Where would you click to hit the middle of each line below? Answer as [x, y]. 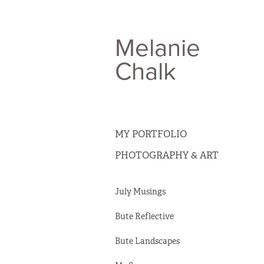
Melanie [157, 47]
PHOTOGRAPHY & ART [166, 155]
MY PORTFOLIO [151, 134]
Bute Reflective [144, 216]
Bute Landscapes [147, 241]
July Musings [140, 192]
